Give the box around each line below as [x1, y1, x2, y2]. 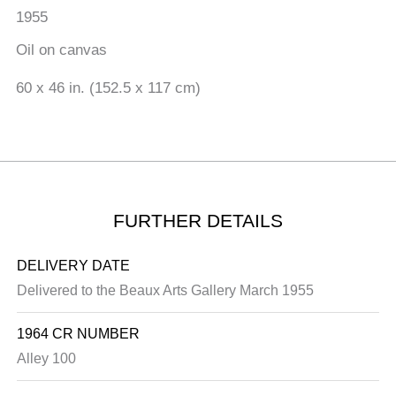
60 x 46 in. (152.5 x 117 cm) [15, 80, 201, 97]
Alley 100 [17, 351, 77, 367]
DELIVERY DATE [17, 258, 131, 274]
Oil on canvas [15, 42, 107, 59]
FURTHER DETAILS [113, 210, 283, 232]
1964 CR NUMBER [17, 326, 141, 342]
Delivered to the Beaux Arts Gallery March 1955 [17, 283, 315, 299]
